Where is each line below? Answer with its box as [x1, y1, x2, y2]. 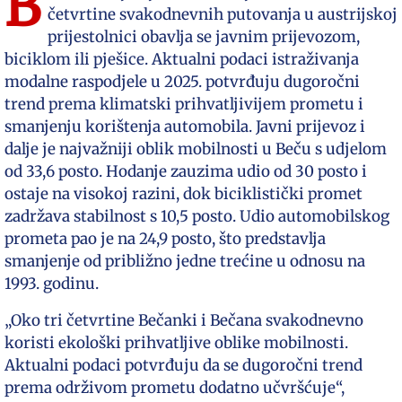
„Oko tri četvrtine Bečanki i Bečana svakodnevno [4, 310, 363, 330]
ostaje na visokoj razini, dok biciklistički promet [4, 184, 363, 204]
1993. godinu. [4, 274, 99, 293]
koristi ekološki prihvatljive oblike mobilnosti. [4, 333, 348, 353]
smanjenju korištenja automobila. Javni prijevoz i [4, 117, 365, 136]
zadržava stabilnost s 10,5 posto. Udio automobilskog [4, 206, 389, 226]
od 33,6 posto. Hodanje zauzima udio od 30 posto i [4, 162, 367, 181]
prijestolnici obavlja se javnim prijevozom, [48, 27, 360, 47]
